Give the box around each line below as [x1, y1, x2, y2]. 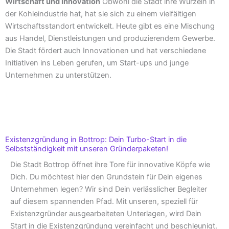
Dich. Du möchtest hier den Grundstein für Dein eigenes [10, 172, 202, 182]
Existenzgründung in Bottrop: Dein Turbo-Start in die [5, 135, 187, 145]
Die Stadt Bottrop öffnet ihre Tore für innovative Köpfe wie [10, 160, 210, 170]
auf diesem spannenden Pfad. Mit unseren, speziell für [10, 197, 198, 207]
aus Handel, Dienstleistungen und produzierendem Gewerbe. [5, 33, 215, 43]
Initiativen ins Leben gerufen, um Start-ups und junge [5, 58, 189, 67]
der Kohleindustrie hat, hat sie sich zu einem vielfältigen [5, 9, 196, 18]
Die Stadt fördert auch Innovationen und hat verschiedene [5, 45, 206, 55]
